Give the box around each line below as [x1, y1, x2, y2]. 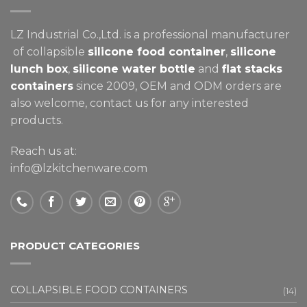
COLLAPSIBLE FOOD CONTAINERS [10, 283, 188, 296]
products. [10, 113, 63, 127]
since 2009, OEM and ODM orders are [73, 79, 282, 93]
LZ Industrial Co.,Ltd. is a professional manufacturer [10, 27, 290, 41]
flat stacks [222, 62, 282, 75]
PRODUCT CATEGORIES [10, 238, 140, 252]
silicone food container [88, 45, 225, 58]
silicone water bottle [73, 62, 195, 75]
